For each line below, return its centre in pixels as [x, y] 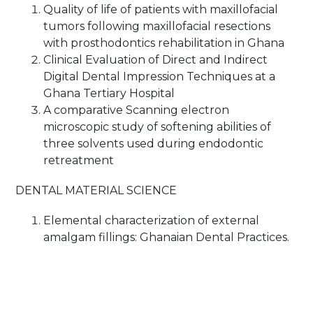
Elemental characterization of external [152, 221]
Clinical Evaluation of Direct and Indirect [156, 60]
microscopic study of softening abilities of [158, 127]
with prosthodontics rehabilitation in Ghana [164, 43]
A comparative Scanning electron [137, 110]
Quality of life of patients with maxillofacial [161, 10]
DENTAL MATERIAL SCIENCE [96, 191]
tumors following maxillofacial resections [157, 27]
